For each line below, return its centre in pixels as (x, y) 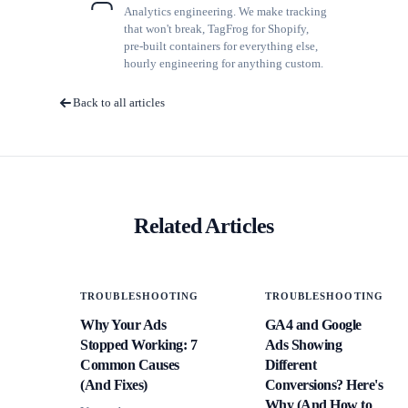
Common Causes (130, 364)
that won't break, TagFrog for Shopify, (216, 28)
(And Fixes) (114, 384)
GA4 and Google (313, 324)
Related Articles (204, 225)
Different (291, 364)
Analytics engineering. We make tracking (225, 11)
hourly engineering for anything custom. (224, 63)
